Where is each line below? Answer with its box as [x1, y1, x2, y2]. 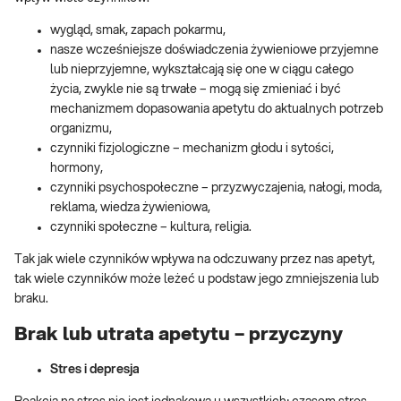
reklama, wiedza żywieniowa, [50, 201, 210, 215]
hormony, [50, 162, 103, 175]
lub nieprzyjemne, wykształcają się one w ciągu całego [50, 64, 354, 77]
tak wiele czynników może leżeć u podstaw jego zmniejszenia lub [14, 273, 379, 286]
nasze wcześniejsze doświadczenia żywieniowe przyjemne [50, 44, 379, 57]
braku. [14, 293, 48, 306]
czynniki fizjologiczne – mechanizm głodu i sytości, [50, 142, 334, 156]
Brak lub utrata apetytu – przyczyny [14, 324, 343, 344]
